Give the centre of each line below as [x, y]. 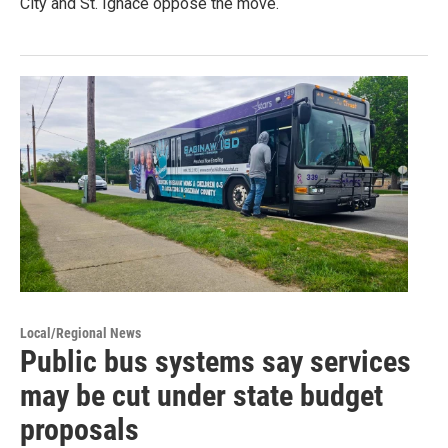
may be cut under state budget [201, 396]
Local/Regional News [80, 333]
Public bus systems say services [215, 362]
